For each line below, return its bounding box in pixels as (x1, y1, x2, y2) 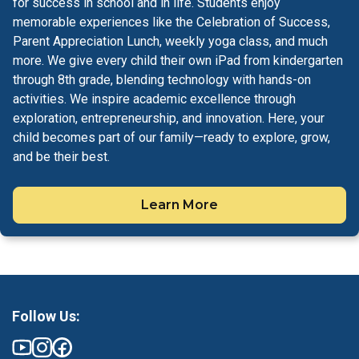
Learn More (141, 197, 218, 212)
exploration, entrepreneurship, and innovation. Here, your (13, 111, 325, 126)
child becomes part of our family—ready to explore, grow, (13, 130, 330, 145)
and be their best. (13, 149, 110, 164)
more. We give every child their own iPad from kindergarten (13, 53, 343, 68)
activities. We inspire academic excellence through (13, 91, 296, 107)
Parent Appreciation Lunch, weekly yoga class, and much (13, 34, 328, 49)
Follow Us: (12, 308, 80, 325)
